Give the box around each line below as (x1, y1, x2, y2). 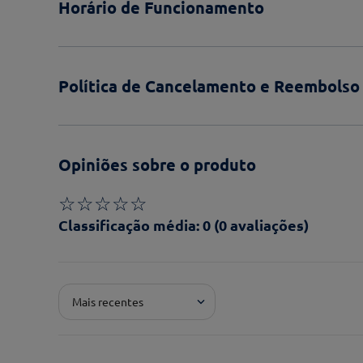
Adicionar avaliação (58, 263, 203, 284)
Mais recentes (72, 294, 143, 310)
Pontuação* (58, 301, 126, 318)
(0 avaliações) (214, 216, 309, 235)
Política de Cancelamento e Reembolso (58, 75, 360, 97)
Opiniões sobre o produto (58, 154, 256, 176)
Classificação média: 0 (58, 216, 211, 235)
